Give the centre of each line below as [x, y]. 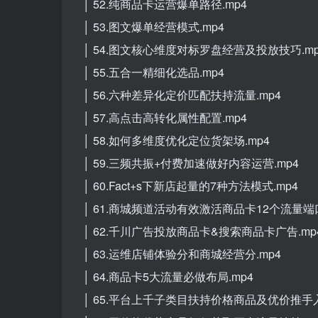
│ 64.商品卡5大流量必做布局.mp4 [168, 276]
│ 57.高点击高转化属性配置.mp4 [165, 117]
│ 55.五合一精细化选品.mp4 [154, 72]
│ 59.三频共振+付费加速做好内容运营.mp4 [191, 163]
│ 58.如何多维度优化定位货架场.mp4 [176, 140]
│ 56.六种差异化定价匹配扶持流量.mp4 [182, 94]
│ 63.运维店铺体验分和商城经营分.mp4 [182, 253]
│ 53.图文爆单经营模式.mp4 [154, 26]
